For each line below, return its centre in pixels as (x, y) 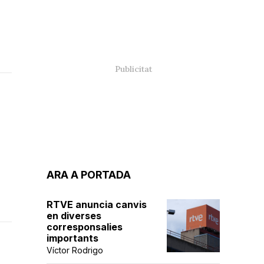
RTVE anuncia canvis (97, 204)
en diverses (74, 216)
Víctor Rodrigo (75, 250)
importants (72, 238)
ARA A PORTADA (89, 175)
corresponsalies (85, 227)
